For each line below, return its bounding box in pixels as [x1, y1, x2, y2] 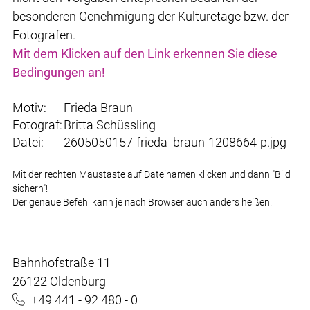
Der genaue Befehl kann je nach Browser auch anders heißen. [12, 197, 272, 209]
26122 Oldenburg [12, 273, 106, 289]
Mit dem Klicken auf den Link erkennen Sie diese [12, 46, 277, 62]
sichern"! [12, 183, 48, 195]
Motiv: [12, 100, 46, 116]
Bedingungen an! [12, 65, 105, 80]
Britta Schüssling [64, 118, 156, 133]
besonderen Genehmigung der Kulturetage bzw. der [12, 9, 289, 24]
